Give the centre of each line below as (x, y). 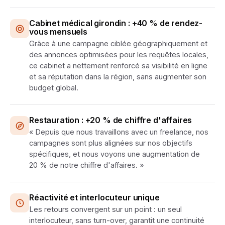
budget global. (54, 88)
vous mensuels (58, 32)
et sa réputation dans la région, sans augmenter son (118, 77)
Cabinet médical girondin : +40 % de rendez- (116, 23)
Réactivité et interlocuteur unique (94, 197)
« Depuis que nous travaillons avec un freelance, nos (119, 132)
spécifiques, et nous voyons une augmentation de (115, 154)
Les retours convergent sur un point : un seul (105, 209)
